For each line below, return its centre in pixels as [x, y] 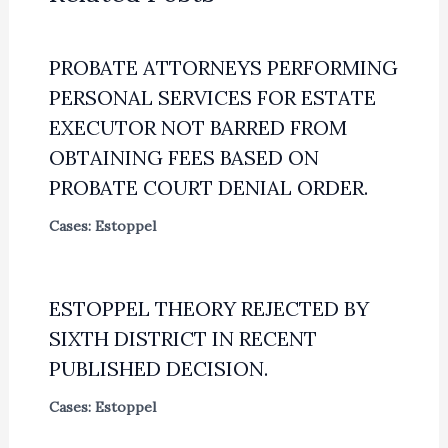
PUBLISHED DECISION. [158, 369]
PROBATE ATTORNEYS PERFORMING [223, 68]
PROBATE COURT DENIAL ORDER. [208, 188]
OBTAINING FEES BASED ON [183, 158]
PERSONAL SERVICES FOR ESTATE [212, 98]
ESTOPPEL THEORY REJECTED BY [208, 309]
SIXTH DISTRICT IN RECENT [182, 339]
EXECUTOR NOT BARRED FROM [197, 128]
